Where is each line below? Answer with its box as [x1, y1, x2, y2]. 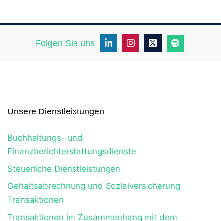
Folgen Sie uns [36, 38, 95, 48]
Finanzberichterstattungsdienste [7, 147, 137, 156]
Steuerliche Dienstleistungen [7, 164, 121, 174]
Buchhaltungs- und [7, 133, 83, 143]
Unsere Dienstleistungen [7, 107, 105, 116]
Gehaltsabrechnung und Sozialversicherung [7, 181, 181, 191]
